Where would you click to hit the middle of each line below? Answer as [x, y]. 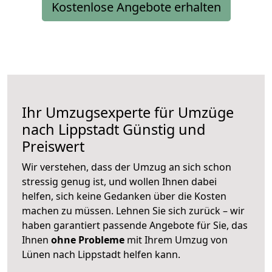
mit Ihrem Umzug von [176, 240]
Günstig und [162, 130]
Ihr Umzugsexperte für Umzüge [128, 113]
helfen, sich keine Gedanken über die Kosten [124, 196]
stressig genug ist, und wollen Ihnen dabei [119, 182]
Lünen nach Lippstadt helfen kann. [101, 255]
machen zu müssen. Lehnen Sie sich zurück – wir [133, 211]
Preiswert [53, 147]
